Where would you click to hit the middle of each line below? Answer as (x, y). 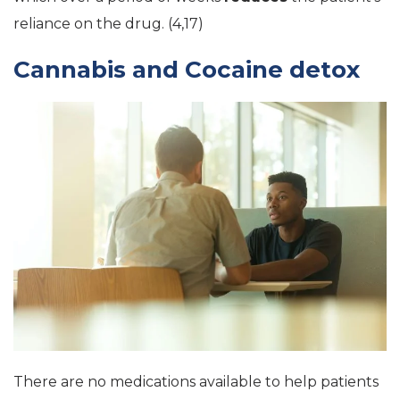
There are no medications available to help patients (196, 381)
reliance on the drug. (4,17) (108, 24)
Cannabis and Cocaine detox (187, 70)
